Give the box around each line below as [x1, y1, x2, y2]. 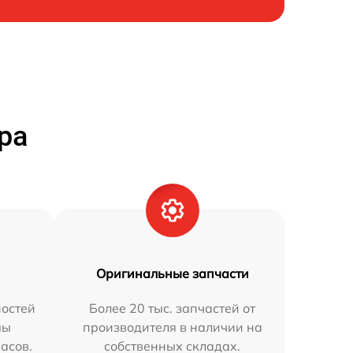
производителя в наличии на [82, 319, 262, 335]
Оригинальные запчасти [95, 266, 249, 281]
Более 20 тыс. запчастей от [89, 300, 256, 316]
